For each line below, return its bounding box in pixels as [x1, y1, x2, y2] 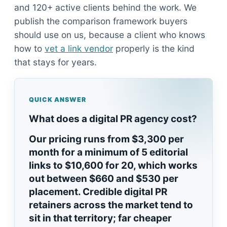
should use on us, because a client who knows [14, 29, 205, 40]
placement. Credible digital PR [29, 186, 167, 198]
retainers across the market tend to [29, 199, 193, 211]
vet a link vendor [45, 43, 113, 54]
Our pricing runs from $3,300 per [29, 133, 184, 145]
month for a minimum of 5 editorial [29, 146, 188, 158]
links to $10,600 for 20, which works [29, 160, 198, 171]
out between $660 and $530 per [29, 173, 178, 184]
